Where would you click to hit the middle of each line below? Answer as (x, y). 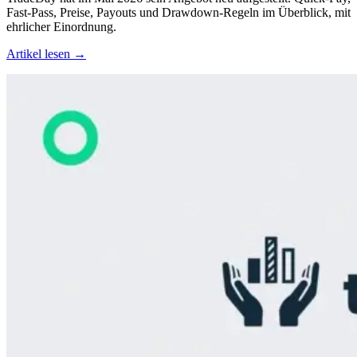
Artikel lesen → (46, 53)
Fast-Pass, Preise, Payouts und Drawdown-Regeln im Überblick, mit (178, 12)
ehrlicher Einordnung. (61, 26)
